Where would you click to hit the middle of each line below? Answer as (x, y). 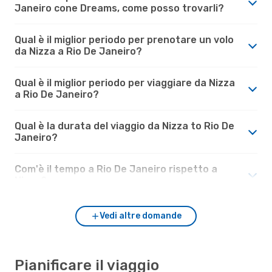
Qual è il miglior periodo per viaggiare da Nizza (125, 83)
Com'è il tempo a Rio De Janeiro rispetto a (116, 169)
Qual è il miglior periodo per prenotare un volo (124, 39)
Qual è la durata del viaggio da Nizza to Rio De (124, 126)
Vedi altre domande (140, 216)
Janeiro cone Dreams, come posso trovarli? (119, 8)
